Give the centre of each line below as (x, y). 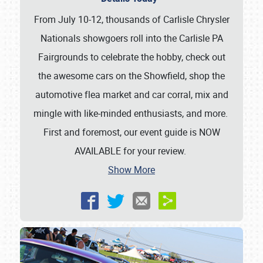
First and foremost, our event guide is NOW (131, 132)
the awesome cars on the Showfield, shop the (131, 76)
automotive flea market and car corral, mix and (131, 95)
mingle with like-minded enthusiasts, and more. (131, 114)
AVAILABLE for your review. (131, 151)
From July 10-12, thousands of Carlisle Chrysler (131, 20)
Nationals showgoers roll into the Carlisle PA (131, 38)
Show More (131, 170)
